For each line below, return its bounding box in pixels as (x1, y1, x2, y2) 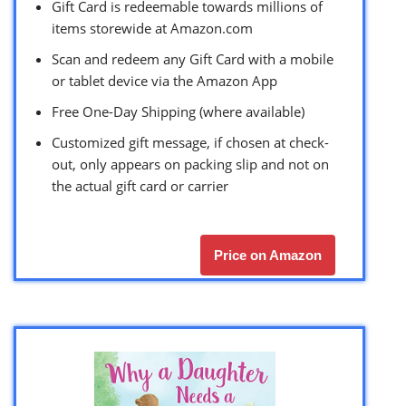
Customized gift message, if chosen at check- (52, 133, 329, 152)
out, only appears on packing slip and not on (52, 155, 329, 174)
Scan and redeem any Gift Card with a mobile (52, 50, 333, 69)
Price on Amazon (214, 247, 322, 264)
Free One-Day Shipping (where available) (52, 102, 304, 121)
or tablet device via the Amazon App (52, 72, 277, 91)
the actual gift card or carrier (52, 177, 228, 196)
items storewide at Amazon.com (52, 19, 253, 38)
